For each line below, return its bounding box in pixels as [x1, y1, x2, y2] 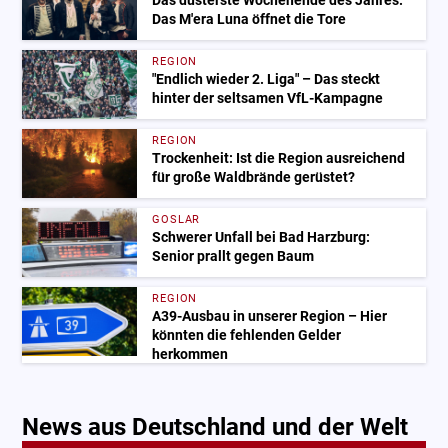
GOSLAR [152, 213, 201, 227]
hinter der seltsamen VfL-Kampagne [152, 90, 384, 108]
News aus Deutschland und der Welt [22, 413, 409, 442]
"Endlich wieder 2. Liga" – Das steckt [152, 71, 381, 89]
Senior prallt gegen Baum [152, 248, 315, 266]
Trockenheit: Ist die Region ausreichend [152, 150, 406, 168]
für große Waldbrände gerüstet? [152, 169, 356, 187]
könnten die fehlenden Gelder [152, 327, 342, 345]
